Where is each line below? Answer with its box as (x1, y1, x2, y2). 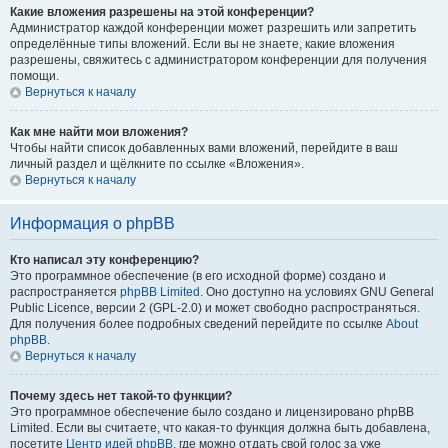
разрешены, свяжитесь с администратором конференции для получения (10, 53, 427, 67)
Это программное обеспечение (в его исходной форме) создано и (10, 269, 386, 283)
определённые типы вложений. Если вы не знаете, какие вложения (10, 37, 395, 51)
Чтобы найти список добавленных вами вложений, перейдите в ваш (10, 141, 398, 155)
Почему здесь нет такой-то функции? (10, 389, 232, 403)
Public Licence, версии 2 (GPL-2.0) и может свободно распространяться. (10, 301, 420, 315)
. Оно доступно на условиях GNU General (200, 285, 434, 299)
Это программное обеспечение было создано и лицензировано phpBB (10, 405, 414, 419)
